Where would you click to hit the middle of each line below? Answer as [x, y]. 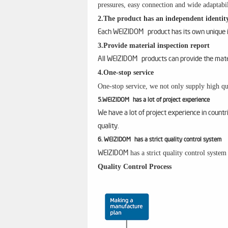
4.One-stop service [126, 73]
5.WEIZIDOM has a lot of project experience [154, 100]
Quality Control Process [135, 167]
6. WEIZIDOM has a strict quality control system [160, 140]
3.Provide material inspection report [154, 46]
